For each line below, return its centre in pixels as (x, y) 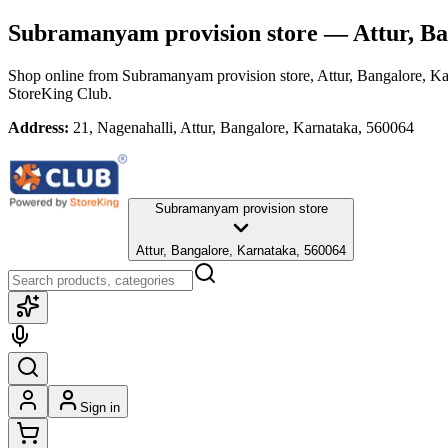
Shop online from (65, 75)
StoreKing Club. (60, 93)
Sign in (100, 407)
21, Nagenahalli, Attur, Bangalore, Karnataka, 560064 (243, 127)
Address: (38, 127)
